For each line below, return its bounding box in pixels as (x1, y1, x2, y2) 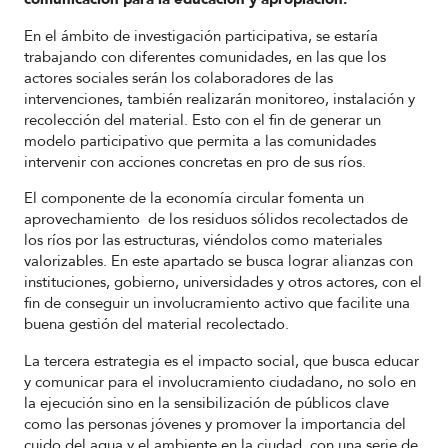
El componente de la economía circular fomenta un (24, 188, 364, 209)
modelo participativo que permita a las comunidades (24, 130, 376, 151)
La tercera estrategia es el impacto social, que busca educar (24, 350, 419, 371)
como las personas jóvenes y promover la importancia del (24, 413, 406, 434)
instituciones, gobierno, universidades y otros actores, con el (24, 272, 422, 293)
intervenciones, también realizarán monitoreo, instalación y (24, 88, 415, 109)
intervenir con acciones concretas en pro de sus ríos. (24, 151, 366, 172)
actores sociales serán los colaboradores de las (24, 67, 333, 88)
